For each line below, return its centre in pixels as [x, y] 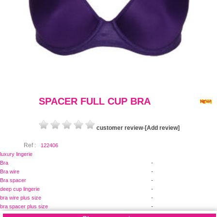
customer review [119, 128]
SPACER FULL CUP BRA [95, 101]
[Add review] [162, 128]
